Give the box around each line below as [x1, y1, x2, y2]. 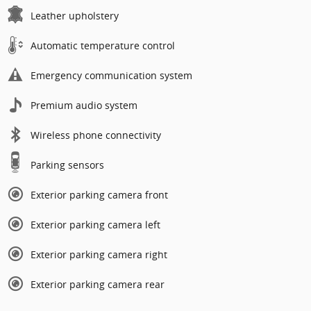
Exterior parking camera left [31, 217, 160, 231]
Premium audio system [31, 98, 137, 112]
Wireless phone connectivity [31, 128, 161, 142]
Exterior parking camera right [31, 247, 167, 261]
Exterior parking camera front [31, 187, 168, 201]
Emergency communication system [31, 68, 192, 82]
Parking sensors [31, 158, 104, 171]
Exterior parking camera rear [31, 277, 165, 291]
